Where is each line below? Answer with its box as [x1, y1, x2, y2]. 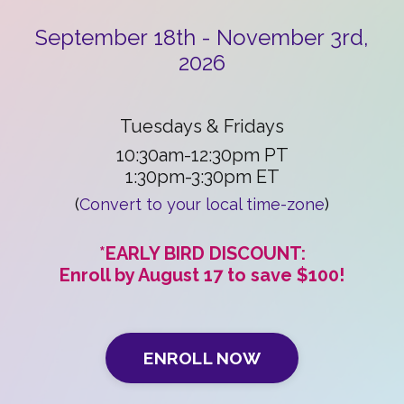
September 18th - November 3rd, [35, 24, 369, 50]
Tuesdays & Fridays [120, 115, 284, 137]
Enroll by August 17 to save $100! [60, 264, 344, 286]
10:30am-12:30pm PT [115, 144, 289, 166]
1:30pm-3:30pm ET [124, 166, 280, 188]
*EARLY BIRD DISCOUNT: [98, 243, 306, 264]
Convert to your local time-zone [79, 195, 325, 214]
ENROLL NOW [143, 348, 261, 368]
